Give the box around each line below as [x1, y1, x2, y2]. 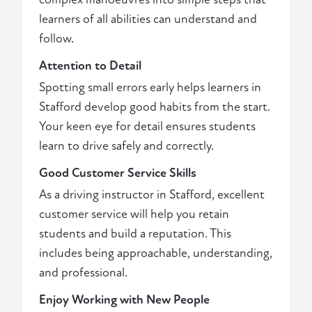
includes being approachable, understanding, [39, 246, 272, 261]
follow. [39, 31, 74, 47]
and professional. [39, 265, 127, 281]
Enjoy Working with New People [39, 292, 210, 308]
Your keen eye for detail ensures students [39, 119, 256, 134]
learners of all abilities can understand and [39, 12, 257, 27]
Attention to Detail [39, 58, 141, 74]
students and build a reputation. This [39, 226, 231, 242]
